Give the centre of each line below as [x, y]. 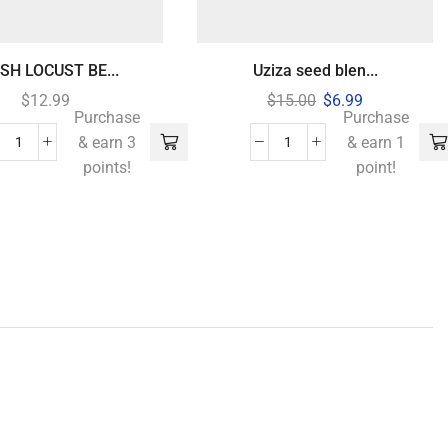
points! [106, 167]
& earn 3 [106, 142]
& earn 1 [376, 142]
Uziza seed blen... [315, 71]
